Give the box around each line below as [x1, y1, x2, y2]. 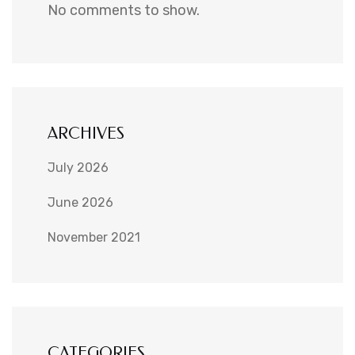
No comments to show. [48, 2, 200, 20]
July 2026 [48, 160, 109, 176]
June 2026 [48, 195, 113, 211]
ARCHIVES [48, 124, 124, 143]
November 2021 [48, 230, 140, 246]
